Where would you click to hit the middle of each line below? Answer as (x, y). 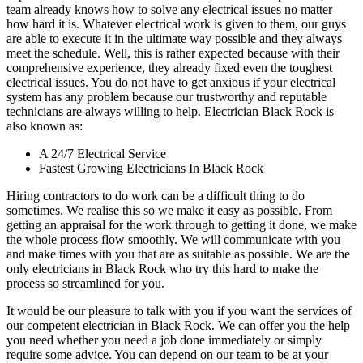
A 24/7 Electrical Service (102, 153)
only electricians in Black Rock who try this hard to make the (162, 268)
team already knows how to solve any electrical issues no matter (169, 9)
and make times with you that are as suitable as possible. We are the (178, 254)
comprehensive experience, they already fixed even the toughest (169, 67)
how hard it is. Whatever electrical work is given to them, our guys (176, 23)
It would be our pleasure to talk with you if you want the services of (179, 310)
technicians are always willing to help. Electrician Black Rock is (170, 111)
